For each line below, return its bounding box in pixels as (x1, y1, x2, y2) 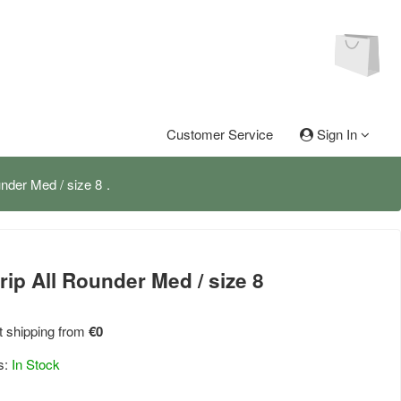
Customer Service (166, 124, 273, 143)
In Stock (11, 354, 60, 373)
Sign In (313, 124, 361, 143)
